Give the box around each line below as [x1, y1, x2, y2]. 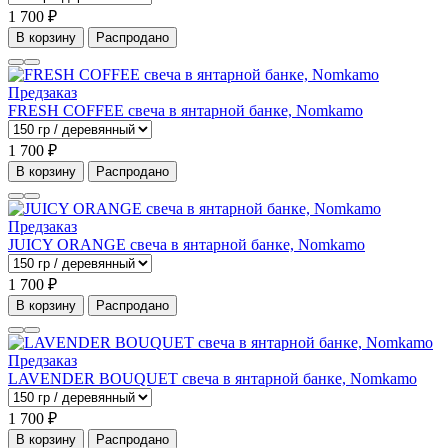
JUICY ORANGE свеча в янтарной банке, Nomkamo [8, 236, 365, 254]
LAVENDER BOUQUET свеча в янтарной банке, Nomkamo [8, 370, 417, 388]
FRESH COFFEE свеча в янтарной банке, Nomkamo [8, 102, 363, 120]
